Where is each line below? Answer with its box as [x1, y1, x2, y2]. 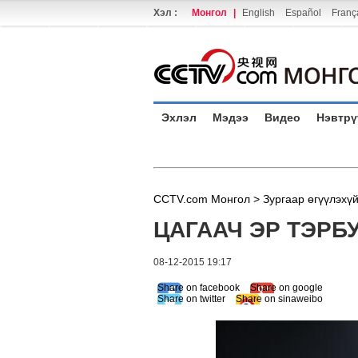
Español [285, 7, 321, 18]
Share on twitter [157, 293, 225, 304]
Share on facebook [157, 282, 240, 293]
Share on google [250, 282, 323, 293]
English [242, 7, 275, 18]
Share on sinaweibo [236, 293, 323, 304]
